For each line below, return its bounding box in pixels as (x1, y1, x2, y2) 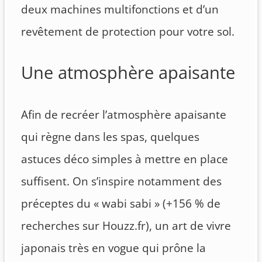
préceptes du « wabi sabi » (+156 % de (21, 195, 220, 211)
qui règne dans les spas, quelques (21, 129, 199, 144)
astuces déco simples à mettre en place (21, 151, 228, 167)
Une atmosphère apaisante (21, 61, 235, 84)
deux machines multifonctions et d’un (21, 1, 219, 17)
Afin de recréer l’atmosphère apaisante (21, 106, 226, 122)
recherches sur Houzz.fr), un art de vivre (21, 218, 231, 233)
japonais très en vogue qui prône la (21, 240, 206, 256)
